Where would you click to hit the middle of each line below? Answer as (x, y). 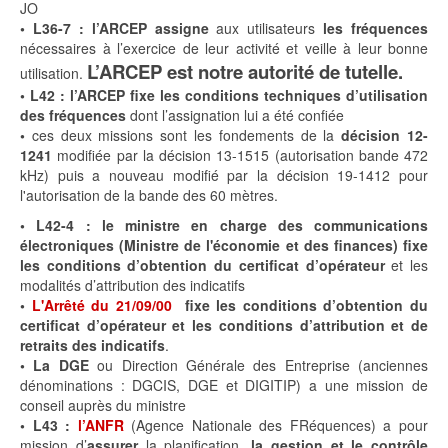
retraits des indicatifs (92, 345)
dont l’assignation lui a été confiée (235, 115)
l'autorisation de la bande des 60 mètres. (149, 195)
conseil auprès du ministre (103, 405)
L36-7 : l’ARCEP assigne (120, 28)
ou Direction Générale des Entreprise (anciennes (258, 365)
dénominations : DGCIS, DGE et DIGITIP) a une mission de (224, 385)
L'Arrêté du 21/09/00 (101, 305)
